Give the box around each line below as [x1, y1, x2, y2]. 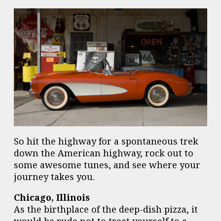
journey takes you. [14, 170, 95, 183]
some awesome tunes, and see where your [14, 158, 200, 171]
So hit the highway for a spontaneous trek [14, 135, 198, 147]
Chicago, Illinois [14, 191, 90, 203]
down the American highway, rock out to [14, 147, 193, 159]
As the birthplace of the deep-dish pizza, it [14, 203, 198, 215]
